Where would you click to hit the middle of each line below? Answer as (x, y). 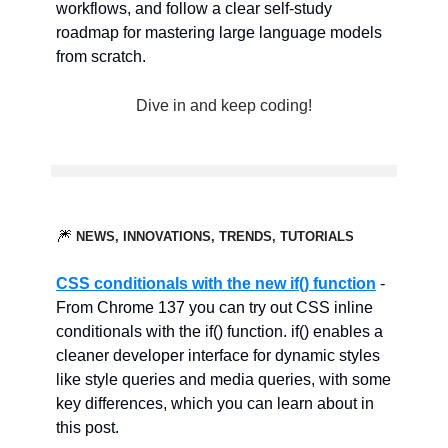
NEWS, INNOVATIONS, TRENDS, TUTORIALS (215, 236)
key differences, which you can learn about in (215, 403)
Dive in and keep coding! (224, 105)
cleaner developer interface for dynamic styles (218, 355)
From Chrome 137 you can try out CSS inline (214, 307)
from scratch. (101, 56)
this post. (87, 427)
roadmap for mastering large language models (219, 32)
